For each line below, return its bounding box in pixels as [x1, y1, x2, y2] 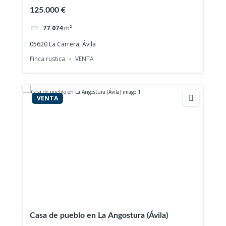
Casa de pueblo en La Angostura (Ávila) [30, 211, 168, 220]
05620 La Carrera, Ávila [30, 39, 96, 48]
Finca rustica [30, 54, 66, 64]
